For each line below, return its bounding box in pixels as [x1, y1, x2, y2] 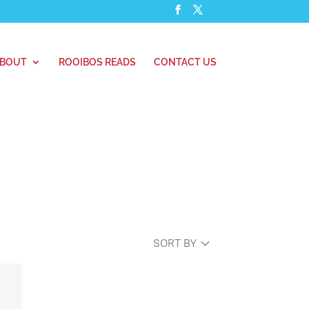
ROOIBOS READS [58, 56, 136, 68]
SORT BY [153, 236, 197, 250]
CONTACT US [153, 56, 217, 68]
